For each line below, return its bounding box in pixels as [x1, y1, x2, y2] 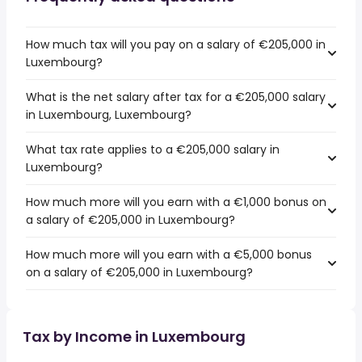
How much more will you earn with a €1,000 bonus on [26, 194, 326, 210]
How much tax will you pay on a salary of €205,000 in [26, 36, 326, 53]
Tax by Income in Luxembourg [23, 326, 246, 347]
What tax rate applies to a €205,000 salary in [26, 141, 280, 158]
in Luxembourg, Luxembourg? [26, 107, 192, 123]
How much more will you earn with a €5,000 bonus [26, 246, 312, 263]
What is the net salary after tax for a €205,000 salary [26, 89, 326, 105]
